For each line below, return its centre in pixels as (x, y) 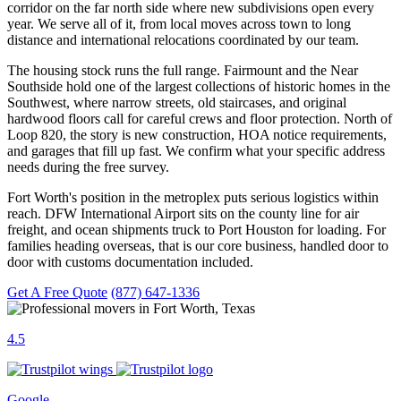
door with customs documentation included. (130, 261)
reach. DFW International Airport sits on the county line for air (183, 213)
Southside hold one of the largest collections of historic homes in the (199, 86)
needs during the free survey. (88, 166)
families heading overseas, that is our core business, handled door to (198, 245)
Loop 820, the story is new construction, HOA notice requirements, (197, 134)
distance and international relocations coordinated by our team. (183, 39)
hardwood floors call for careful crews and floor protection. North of (200, 118)
